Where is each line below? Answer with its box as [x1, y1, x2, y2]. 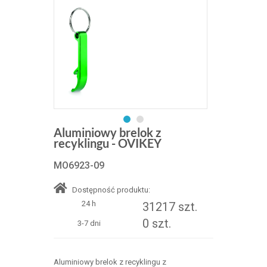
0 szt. [142, 216, 171, 231]
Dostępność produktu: [70, 185, 150, 194]
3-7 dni [77, 218, 101, 228]
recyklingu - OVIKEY [53, 135, 162, 150]
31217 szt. [142, 199, 197, 214]
